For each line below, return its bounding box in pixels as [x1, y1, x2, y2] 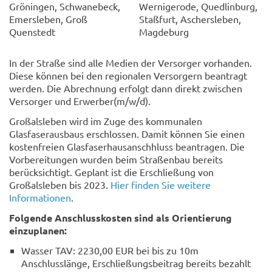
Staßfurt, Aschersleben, [139, 12, 241, 25]
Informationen [9, 191, 71, 203]
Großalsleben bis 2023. [9, 178, 110, 191]
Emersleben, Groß [9, 12, 87, 25]
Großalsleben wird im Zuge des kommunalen [9, 114, 202, 127]
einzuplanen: [9, 223, 67, 237]
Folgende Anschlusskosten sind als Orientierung [9, 211, 232, 224]
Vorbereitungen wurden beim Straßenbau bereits [9, 152, 223, 165]
